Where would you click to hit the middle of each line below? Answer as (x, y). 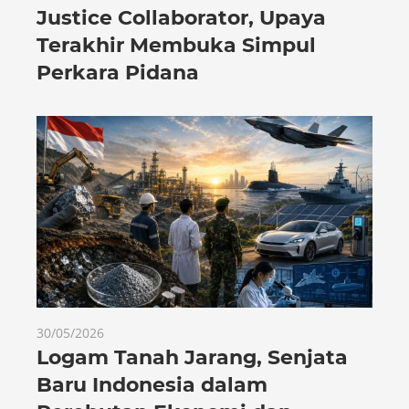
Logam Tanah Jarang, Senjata (192, 357)
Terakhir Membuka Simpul (176, 45)
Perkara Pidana (118, 72)
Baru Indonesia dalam (152, 385)
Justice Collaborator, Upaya (181, 17)
